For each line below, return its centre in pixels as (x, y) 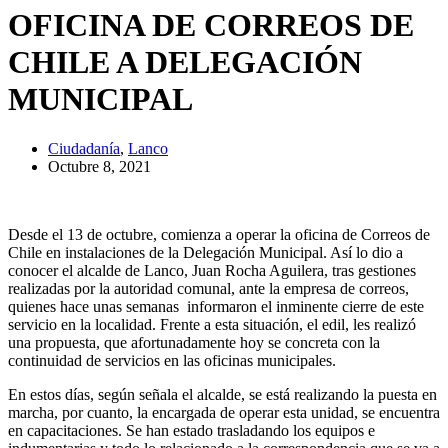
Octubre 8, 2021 (99, 166)
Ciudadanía (84, 148)
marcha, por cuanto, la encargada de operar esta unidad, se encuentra (224, 412)
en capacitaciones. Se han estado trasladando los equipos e (191, 430)
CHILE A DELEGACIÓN (185, 62)
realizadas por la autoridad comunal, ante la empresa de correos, (208, 288)
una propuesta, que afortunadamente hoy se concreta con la (194, 342)
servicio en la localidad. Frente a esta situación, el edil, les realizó (212, 324)
